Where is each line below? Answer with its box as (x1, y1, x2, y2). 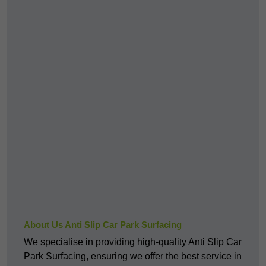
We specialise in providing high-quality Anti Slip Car (24, 237, 242, 248)
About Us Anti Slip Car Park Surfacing (24, 220, 182, 230)
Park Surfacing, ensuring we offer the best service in (24, 251, 242, 262)
